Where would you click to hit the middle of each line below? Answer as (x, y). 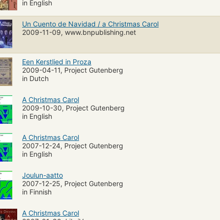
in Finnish (37, 192)
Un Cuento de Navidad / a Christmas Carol (90, 24)
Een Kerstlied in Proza (57, 61)
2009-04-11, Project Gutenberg (73, 70)
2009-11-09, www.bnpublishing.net (79, 32)
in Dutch (35, 78)
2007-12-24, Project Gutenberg (73, 145)
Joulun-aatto (42, 175)
